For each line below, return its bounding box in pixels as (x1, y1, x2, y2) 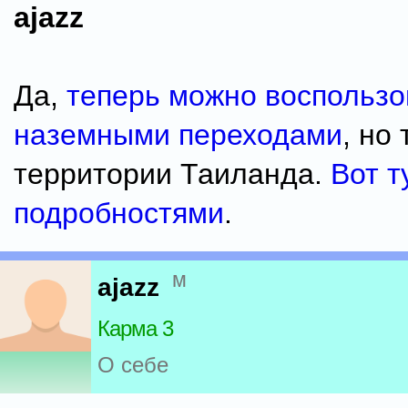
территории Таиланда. (14, 158, 331, 190)
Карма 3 (97, 316, 173, 342)
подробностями (14, 197, 224, 229)
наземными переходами (14, 118, 342, 151)
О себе (97, 352, 168, 378)
